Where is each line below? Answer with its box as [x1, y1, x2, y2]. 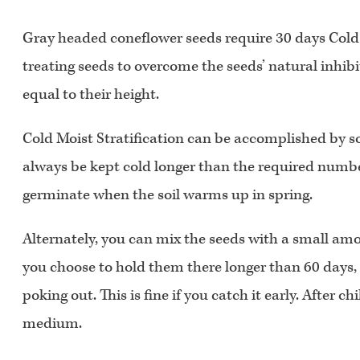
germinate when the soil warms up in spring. [22, 185, 313, 206]
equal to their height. [22, 84, 159, 105]
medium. [22, 313, 82, 334]
